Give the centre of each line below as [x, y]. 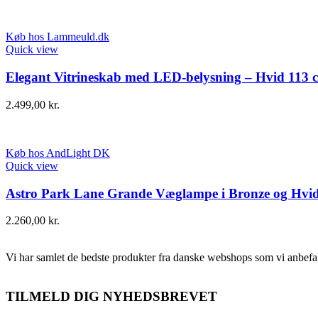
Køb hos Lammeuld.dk [57, 37]
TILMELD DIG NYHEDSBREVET [111, 296]
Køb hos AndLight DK [58, 153]
